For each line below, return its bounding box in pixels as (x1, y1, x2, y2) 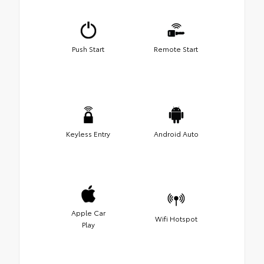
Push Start (72, 43, 104, 54)
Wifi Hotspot (154, 213, 197, 223)
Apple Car (71, 207, 105, 217)
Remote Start (154, 43, 198, 54)
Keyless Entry (66, 128, 110, 138)
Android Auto (153, 128, 199, 138)
